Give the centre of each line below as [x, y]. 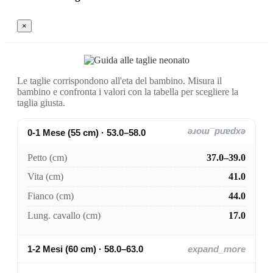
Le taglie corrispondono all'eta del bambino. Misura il [119, 81]
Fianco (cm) [51, 196]
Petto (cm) [47, 157]
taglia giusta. [41, 103]
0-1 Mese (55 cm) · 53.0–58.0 [87, 132]
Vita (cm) [45, 177]
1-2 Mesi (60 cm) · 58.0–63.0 [85, 249]
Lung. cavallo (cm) [64, 215]
